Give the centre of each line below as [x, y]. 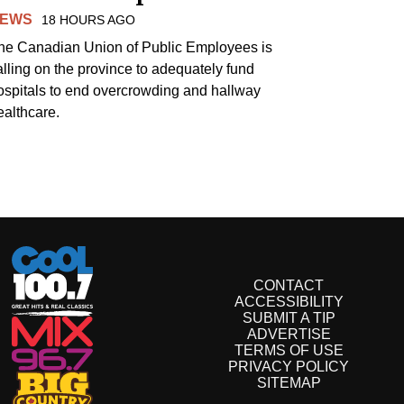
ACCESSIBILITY [289, 302]
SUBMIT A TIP [289, 318]
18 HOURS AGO [89, 19]
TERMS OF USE [289, 351]
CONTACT [289, 286]
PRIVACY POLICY [289, 367]
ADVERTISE [289, 335]
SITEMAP [289, 383]
